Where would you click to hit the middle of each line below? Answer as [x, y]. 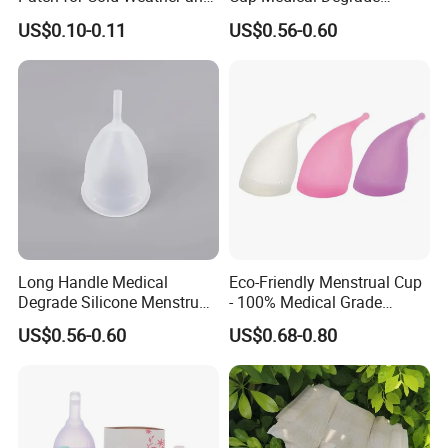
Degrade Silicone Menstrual [115, 301]
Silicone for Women [297, 321]
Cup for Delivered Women [108, 321]
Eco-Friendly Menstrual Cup [325, 281]
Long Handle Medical [93, 281]
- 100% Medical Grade [305, 301]
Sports [41, 16]
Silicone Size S [280, 16]
